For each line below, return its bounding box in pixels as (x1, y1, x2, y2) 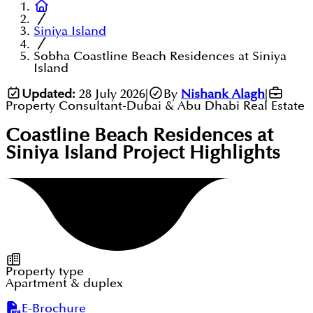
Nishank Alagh (181, 87, 265, 100)
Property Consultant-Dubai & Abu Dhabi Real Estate (6, 99, 305, 112)
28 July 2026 (78, 87, 145, 100)
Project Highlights (117, 145, 280, 163)
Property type (6, 265, 84, 278)
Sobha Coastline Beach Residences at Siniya (34, 50, 286, 63)
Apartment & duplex (6, 277, 123, 290)
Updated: (21, 87, 75, 100)
